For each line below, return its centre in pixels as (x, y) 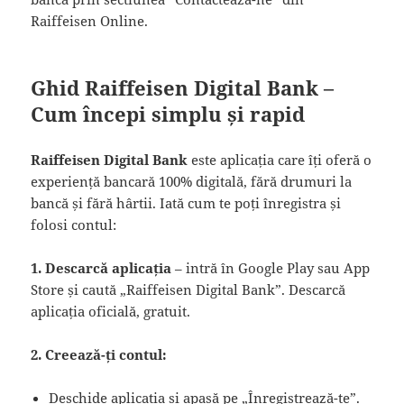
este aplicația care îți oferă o (280, 159)
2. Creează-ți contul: (99, 354)
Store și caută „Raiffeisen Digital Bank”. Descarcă (188, 289)
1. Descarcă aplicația (101, 267)
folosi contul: (74, 224)
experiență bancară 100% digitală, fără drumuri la (192, 181)
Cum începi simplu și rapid (168, 113)
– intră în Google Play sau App (271, 267)
